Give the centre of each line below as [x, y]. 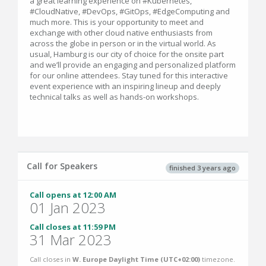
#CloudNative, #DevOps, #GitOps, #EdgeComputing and [130, 12]
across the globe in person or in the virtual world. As [123, 44]
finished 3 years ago [202, 167]
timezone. [218, 259]
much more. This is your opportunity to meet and [117, 22]
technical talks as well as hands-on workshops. [115, 97]
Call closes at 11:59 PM [73, 227]
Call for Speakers [62, 166]
